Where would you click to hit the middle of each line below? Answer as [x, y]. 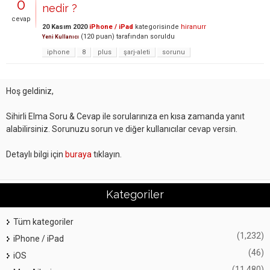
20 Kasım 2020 [65, 27]
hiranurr [193, 27]
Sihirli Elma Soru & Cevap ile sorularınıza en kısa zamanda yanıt [125, 116]
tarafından [132, 36]
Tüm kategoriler [43, 222]
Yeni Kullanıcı [61, 37]
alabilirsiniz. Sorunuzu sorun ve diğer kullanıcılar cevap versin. [122, 129]
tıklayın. [107, 154]
